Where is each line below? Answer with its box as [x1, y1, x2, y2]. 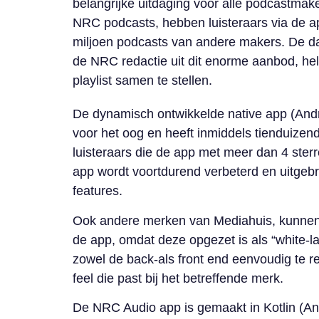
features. [73, 184, 122, 199]
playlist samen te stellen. [73, 73, 212, 88]
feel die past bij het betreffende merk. [73, 271, 283, 286]
